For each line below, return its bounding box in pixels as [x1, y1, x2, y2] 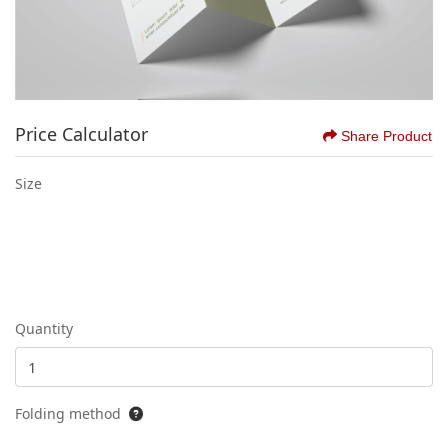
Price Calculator [15, 122, 148, 147]
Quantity [15, 318, 73, 338]
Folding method [15, 404, 121, 424]
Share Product [341, 127, 432, 144]
